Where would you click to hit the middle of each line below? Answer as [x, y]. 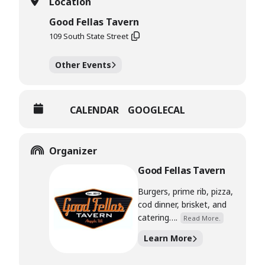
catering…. [158, 217]
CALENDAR [94, 110]
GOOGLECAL [156, 110]
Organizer [73, 151]
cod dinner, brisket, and [182, 204]
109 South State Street [89, 36]
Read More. [202, 218]
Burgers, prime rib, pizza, [185, 191]
